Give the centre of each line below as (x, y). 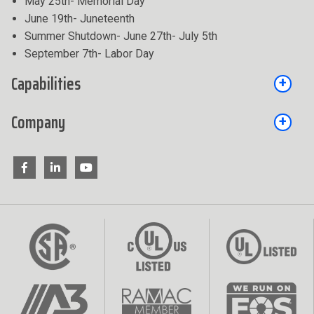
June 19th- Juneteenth (80, 18)
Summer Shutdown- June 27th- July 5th (121, 36)
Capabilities (46, 84)
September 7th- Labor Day (89, 53)
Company (38, 122)
